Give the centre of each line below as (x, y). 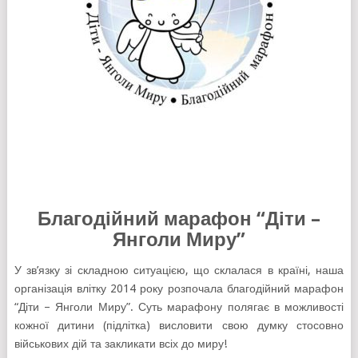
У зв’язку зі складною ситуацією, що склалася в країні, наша (179, 270)
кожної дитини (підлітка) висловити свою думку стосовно (179, 325)
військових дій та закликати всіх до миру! (120, 344)
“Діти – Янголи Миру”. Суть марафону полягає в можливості (179, 307)
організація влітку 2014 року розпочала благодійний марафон (179, 288)
